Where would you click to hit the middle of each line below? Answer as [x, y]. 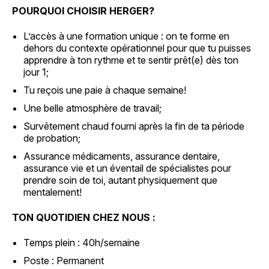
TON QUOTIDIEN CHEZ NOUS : [84, 217]
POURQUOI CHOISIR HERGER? [83, 11]
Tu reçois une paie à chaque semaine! [105, 90]
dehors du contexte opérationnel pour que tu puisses [138, 48]
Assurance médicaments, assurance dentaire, [122, 156]
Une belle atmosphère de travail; [93, 108]
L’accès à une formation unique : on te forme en [127, 36]
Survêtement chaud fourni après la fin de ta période [134, 126]
